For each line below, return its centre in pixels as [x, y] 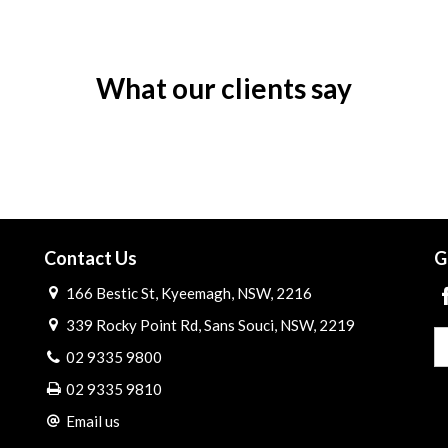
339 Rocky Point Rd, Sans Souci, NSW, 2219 [209, 325]
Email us [93, 421]
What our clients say [224, 87]
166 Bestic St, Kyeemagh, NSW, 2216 [188, 293]
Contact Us [90, 257]
